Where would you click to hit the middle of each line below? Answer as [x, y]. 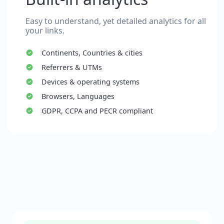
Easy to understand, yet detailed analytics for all [116, 21]
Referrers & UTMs [71, 67]
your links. [45, 30]
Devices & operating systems [90, 82]
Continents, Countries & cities [92, 53]
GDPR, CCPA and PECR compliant [97, 111]
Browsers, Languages [78, 96]
